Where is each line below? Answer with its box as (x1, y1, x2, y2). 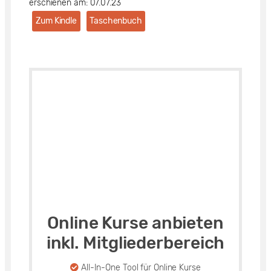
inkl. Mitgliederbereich (46, 233, 225, 253)
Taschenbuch (90, 16, 142, 27)
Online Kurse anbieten (47, 213, 224, 233)
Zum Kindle (36, 16, 77, 27)
